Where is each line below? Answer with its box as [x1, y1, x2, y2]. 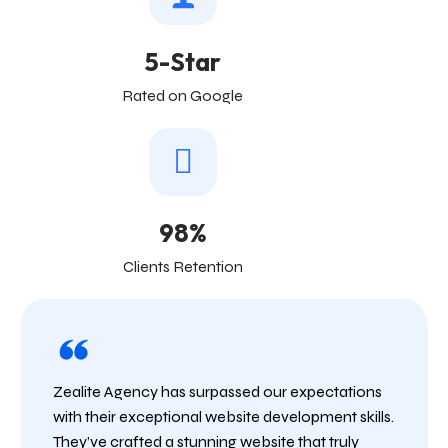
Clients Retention [122, 257, 243, 276]
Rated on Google [122, 86, 243, 105]
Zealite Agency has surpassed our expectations [53, 382, 382, 401]
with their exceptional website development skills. [53, 407, 394, 426]
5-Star [144, 46, 221, 78]
